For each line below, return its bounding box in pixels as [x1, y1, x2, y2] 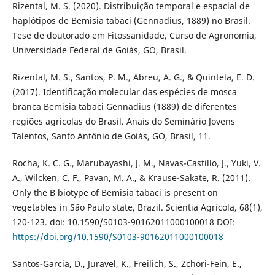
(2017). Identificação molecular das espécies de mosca [12, 86, 237, 98]
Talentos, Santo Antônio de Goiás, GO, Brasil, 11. [12, 130, 211, 142]
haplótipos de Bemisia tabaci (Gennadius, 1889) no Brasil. [12, 15, 250, 27]
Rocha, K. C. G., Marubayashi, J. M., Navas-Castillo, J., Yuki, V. [12, 157, 261, 169]
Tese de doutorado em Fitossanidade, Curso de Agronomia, [12, 29, 257, 42]
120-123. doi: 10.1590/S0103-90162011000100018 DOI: [12, 216, 235, 228]
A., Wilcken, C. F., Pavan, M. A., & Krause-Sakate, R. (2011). [12, 172, 250, 184]
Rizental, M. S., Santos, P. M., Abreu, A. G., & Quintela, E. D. [12, 71, 255, 83]
